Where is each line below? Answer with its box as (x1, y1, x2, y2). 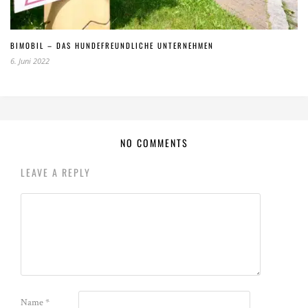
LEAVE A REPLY (21, 164, 91, 179)
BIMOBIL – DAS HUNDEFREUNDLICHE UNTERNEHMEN (10, 39, 214, 51)
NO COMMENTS (120, 135, 188, 150)
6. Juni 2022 (10, 55, 49, 66)
